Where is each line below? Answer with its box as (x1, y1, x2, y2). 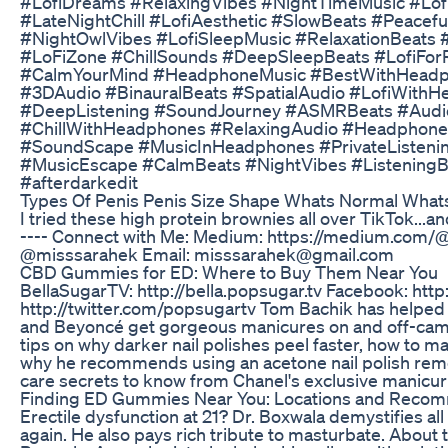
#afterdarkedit (20, 170, 138, 193)
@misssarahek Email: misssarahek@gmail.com (20, 242, 394, 265)
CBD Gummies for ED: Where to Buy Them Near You (20, 260, 438, 283)
